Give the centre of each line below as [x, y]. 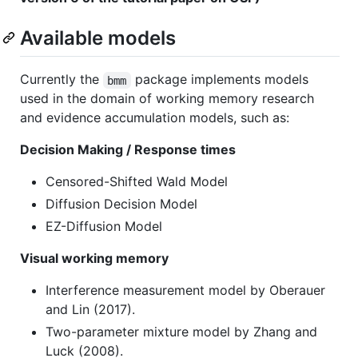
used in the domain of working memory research [167, 99]
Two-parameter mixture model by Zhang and [181, 332]
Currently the [62, 80]
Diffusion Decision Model [121, 204]
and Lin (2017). [90, 310]
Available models [98, 38]
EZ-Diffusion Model [104, 227]
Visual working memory [94, 259]
